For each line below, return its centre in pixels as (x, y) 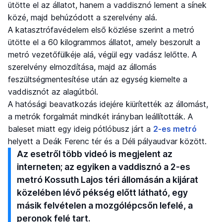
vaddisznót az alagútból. (53, 91)
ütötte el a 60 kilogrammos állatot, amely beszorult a (104, 42)
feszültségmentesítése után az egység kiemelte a (98, 79)
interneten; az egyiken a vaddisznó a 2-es (104, 166)
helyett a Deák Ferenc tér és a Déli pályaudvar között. (107, 141)
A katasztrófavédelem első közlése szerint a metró (101, 29)
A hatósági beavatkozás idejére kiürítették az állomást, (108, 104)
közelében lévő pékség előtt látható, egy (103, 192)
